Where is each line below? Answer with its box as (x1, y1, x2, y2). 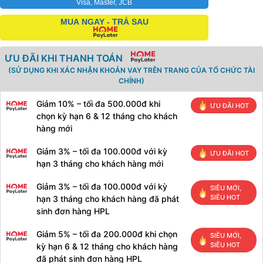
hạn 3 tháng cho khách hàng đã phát (36, 194, 179, 204)
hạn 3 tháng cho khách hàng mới (36, 159, 163, 169)
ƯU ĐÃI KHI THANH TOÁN (5, 52, 123, 65)
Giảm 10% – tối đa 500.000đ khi (36, 99, 160, 109)
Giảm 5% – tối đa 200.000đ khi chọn (36, 229, 177, 240)
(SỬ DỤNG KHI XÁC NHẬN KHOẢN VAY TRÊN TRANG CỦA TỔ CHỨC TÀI (8, 66, 255, 75)
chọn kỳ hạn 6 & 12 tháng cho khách (36, 111, 177, 122)
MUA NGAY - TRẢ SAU (60, 17, 149, 27)
